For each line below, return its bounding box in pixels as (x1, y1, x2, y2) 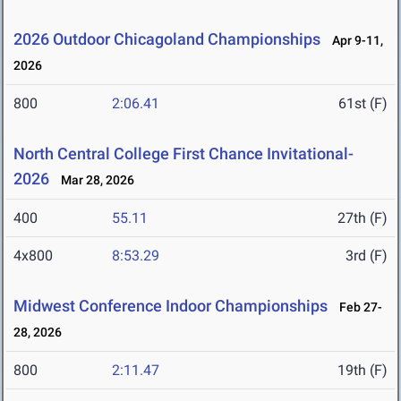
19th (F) (337, 362, 388, 380)
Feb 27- (331, 300, 382, 315)
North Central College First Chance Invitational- (13, 144, 354, 164)
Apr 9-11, (324, 33, 383, 48)
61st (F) (338, 95, 388, 113)
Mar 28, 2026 (53, 173, 134, 188)
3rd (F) (346, 247, 388, 265)
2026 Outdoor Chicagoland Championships (13, 30, 320, 49)
